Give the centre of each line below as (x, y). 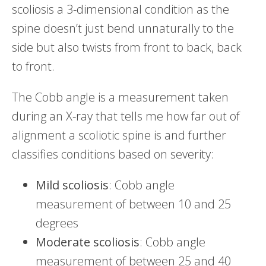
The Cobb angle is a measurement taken (120, 97)
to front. (33, 66)
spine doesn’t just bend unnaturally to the (123, 28)
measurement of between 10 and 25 (133, 204)
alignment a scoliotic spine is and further (119, 135)
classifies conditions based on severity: (113, 154)
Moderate (63, 242)
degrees (57, 223)
